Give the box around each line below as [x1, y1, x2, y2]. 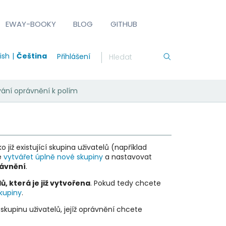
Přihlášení [56, 51, 90, 62]
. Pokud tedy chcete [90, 178, 161, 188]
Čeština [16, 50, 47, 61]
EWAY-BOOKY [6, 18, 56, 29]
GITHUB [110, 18, 137, 29]
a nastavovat [102, 151, 152, 162]
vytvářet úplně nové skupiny [3, 151, 103, 162]
